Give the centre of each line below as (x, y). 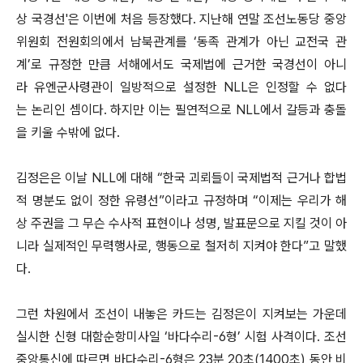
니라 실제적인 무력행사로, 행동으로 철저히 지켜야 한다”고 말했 (181, 246)
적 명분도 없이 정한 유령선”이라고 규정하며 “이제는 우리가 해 (181, 201)
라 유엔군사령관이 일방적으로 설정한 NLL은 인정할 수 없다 (181, 87)
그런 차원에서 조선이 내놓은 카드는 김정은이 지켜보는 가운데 (181, 314)
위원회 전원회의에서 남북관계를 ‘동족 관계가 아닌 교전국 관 (181, 42)
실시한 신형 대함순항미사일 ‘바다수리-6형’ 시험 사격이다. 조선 (181, 337)
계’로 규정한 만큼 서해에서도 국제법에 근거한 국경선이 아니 (181, 64)
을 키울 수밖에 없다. (68, 132)
